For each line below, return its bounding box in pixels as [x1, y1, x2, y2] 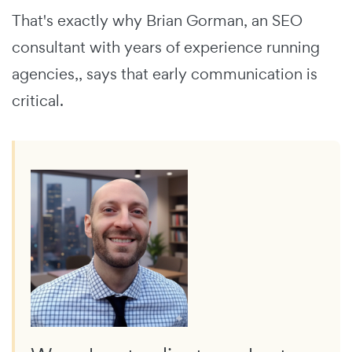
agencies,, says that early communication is [12, 64, 317, 85]
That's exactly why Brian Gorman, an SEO [12, 10, 302, 31]
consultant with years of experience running [12, 37, 320, 58]
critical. [12, 90, 64, 112]
